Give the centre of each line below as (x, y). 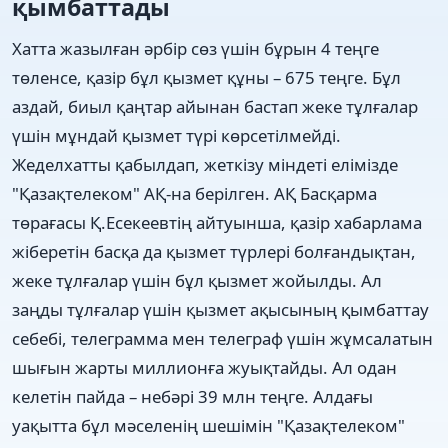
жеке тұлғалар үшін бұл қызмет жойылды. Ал (197, 280)
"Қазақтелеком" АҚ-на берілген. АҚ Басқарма (194, 193)
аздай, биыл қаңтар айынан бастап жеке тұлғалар (215, 106)
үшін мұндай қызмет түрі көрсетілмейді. (176, 135)
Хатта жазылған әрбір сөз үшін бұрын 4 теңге (195, 48)
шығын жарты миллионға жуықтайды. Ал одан (204, 367)
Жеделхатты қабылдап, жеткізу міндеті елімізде (205, 164)
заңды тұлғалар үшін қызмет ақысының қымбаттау (220, 309)
